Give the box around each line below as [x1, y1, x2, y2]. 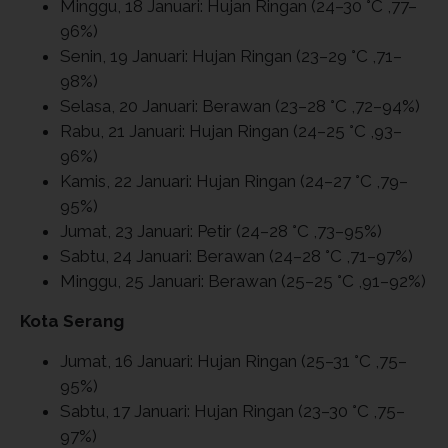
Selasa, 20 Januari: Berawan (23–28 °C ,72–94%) [60, 95, 420, 116]
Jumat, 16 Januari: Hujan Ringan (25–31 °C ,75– [60, 350, 407, 371]
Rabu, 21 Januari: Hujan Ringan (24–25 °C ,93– [60, 120, 402, 141]
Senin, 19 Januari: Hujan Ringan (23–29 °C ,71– [60, 45, 402, 66]
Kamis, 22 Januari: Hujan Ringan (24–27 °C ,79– [60, 170, 408, 191]
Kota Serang [20, 310, 124, 331]
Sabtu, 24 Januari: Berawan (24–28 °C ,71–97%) [60, 245, 413, 266]
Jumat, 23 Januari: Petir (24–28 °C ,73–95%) [60, 220, 382, 241]
